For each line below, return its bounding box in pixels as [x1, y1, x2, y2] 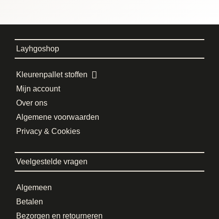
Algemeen [16, 183, 52, 192]
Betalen [16, 197, 43, 206]
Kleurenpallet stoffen [16, 70, 88, 79]
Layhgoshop [16, 44, 59, 53]
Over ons [16, 99, 47, 107]
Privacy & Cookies [16, 127, 80, 135]
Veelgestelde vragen [16, 157, 88, 166]
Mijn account [16, 85, 60, 93]
